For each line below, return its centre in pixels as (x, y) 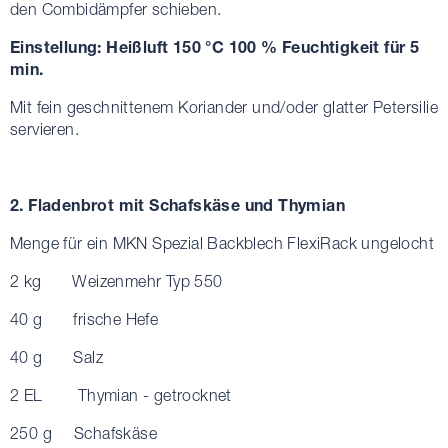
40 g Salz (56, 356)
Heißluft (137, 46)
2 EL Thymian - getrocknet (121, 394)
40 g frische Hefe (84, 318)
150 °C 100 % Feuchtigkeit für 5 (294, 46)
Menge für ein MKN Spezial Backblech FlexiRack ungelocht (222, 242)
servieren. (45, 128)
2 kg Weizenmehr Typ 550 (116, 280)
